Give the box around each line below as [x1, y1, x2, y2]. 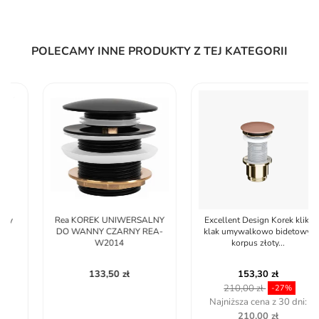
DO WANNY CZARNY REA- [31, 225, 138, 237]
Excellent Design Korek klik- [179, 214, 288, 226]
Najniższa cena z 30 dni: [184, 295, 283, 308]
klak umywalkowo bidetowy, [179, 225, 288, 237]
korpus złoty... [206, 236, 261, 249]
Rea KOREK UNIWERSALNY [29, 214, 140, 226]
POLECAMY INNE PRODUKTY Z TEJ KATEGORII [31, 43, 288, 60]
